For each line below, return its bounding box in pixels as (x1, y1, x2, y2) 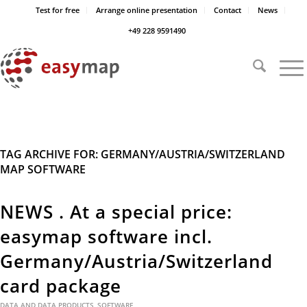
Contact (214, 5, 241, 15)
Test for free (36, 5, 79, 15)
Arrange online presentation (96, 5, 197, 15)
